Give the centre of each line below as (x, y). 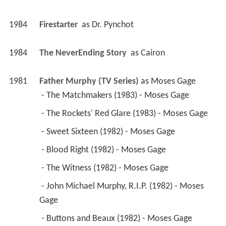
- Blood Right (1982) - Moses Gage (104, 150)
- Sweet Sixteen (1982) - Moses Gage (109, 132)
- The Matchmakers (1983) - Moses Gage (116, 96)
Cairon (153, 53)
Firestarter (59, 25)
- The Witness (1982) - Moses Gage (106, 168)
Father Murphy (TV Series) (89, 82)
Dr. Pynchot (112, 25)
